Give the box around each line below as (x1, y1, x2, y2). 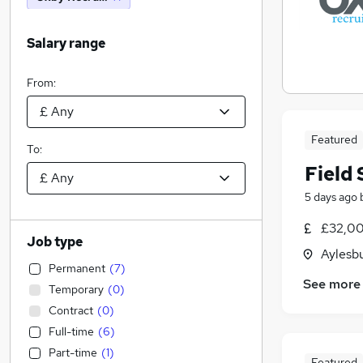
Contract (49, 303, 93, 318)
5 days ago (305, 190, 357, 204)
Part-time (49, 345, 97, 360)
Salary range (27, 35, 105, 52)
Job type (27, 233, 83, 250)
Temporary (49, 282, 104, 297)
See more (303, 275, 361, 293)
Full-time (49, 324, 94, 339)
